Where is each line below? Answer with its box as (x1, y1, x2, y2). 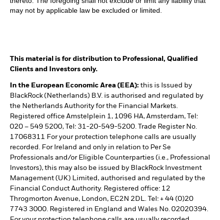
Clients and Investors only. (10, 66, 98, 73)
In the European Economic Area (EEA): (10, 82, 139, 89)
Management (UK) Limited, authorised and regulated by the (10, 175, 205, 182)
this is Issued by (139, 82, 192, 89)
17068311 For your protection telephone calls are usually (10, 134, 196, 140)
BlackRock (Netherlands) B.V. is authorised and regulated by (10, 92, 203, 99)
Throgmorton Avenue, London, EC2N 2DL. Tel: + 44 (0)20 (10, 195, 193, 202)
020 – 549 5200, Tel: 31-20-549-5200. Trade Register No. (10, 123, 197, 130)
